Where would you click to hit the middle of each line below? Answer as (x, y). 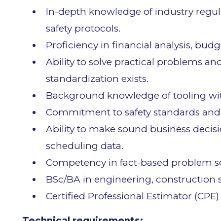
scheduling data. (85, 146)
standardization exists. (97, 78)
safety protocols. (83, 28)
